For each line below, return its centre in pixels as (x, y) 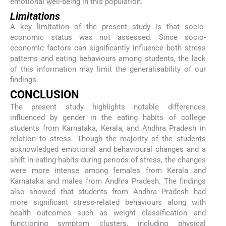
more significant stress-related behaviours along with (108, 203)
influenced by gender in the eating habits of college (108, 118)
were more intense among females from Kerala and (108, 171)
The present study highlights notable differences (108, 107)
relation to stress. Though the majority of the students (108, 139)
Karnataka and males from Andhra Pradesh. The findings (108, 181)
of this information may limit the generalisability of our (108, 69)
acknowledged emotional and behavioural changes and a (108, 150)
